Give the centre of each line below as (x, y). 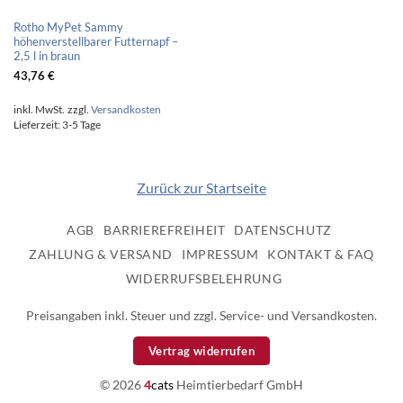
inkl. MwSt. (39, 110)
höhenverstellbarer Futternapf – (95, 41)
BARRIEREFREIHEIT (165, 229)
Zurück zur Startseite (201, 187)
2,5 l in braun (46, 55)
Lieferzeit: (37, 125)
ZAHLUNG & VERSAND (101, 254)
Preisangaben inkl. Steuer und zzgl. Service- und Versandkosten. (201, 315)
